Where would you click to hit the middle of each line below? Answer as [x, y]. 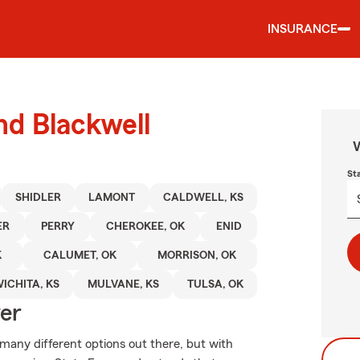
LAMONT [112, 198]
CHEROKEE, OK [145, 227]
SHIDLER [38, 198]
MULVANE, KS [123, 284]
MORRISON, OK [197, 256]
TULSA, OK [215, 284]
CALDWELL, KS [203, 198]
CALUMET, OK [80, 256]
